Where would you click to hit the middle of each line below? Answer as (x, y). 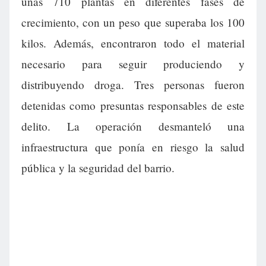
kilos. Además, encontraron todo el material (133, 43)
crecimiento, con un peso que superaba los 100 (133, 23)
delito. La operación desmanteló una (133, 126)
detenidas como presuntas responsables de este (133, 106)
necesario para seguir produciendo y (133, 64)
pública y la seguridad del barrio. (98, 168)
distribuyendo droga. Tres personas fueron (133, 85)
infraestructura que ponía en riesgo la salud (133, 147)
